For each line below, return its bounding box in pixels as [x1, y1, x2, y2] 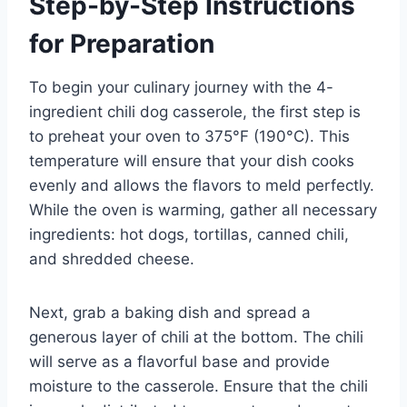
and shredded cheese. [29, 249, 194, 268]
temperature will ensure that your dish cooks [29, 151, 354, 170]
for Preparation [29, 27, 214, 59]
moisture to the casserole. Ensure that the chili [29, 376, 368, 395]
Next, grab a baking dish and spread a [29, 303, 311, 322]
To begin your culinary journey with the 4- [29, 77, 333, 96]
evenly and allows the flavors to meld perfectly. [29, 175, 374, 194]
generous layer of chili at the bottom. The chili [29, 327, 363, 346]
